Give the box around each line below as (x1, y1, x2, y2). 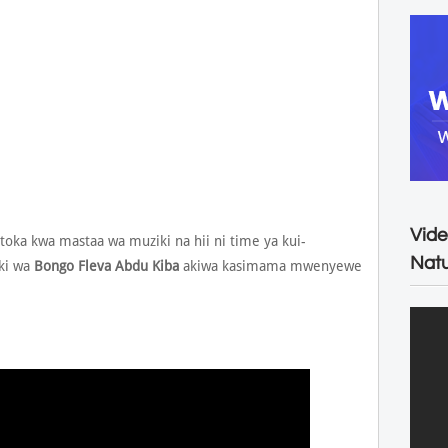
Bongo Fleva (33, 258, 111, 274)
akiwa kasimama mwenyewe (178, 258, 362, 274)
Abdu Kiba (114, 258, 179, 274)
